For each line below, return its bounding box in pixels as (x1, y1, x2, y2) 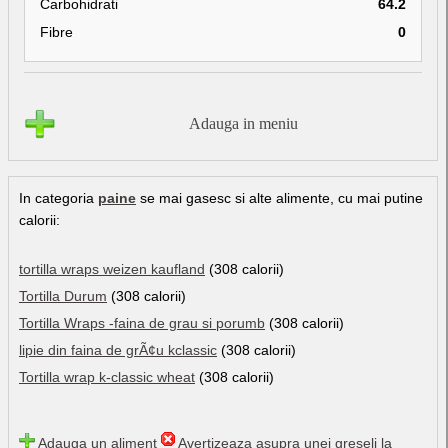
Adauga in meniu (188, 114, 298, 132)
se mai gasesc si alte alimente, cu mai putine (136, 189, 423, 206)
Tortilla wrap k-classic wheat (19, 368, 195, 385)
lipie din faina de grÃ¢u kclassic (19, 341, 217, 358)
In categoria (19, 189, 98, 206)
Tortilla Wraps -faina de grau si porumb (19, 314, 265, 331)
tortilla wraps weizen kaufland (19, 260, 205, 277)
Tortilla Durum (19, 287, 107, 304)
